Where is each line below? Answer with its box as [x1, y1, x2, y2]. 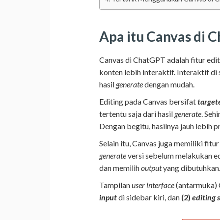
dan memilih [99, 163, 141, 172]
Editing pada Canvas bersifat [99, 96, 197, 106]
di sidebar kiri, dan [117, 192, 181, 202]
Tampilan [99, 180, 132, 190]
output [141, 163, 162, 172]
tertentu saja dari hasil [99, 109, 174, 118]
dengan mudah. [143, 79, 194, 89]
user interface [132, 180, 174, 190]
